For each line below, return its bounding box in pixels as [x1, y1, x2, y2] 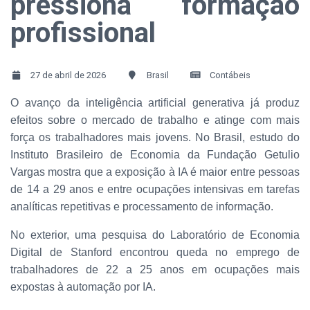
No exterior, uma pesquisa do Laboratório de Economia [10, 229, 300, 241]
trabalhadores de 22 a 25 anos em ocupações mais [10, 264, 300, 276]
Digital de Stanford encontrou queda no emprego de [10, 246, 300, 259]
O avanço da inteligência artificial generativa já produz [10, 97, 300, 109]
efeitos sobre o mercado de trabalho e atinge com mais [10, 114, 300, 127]
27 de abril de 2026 [28, 70, 106, 81]
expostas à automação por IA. [10, 281, 156, 293]
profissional [10, 17, 156, 50]
